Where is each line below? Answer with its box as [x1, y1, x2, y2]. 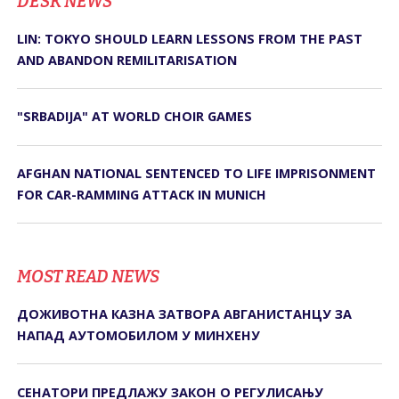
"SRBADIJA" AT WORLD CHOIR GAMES [17, 108, 253, 126]
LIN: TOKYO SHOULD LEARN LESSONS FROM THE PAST [17, 30, 363, 48]
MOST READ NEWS [17, 266, 160, 288]
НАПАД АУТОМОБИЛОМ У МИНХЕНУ [17, 327, 261, 345]
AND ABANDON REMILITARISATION [17, 52, 238, 69]
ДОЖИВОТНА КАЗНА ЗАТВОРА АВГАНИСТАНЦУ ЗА [17, 305, 353, 323]
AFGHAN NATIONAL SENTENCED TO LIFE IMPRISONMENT [17, 164, 377, 182]
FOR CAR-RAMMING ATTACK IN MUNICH [17, 185, 267, 203]
